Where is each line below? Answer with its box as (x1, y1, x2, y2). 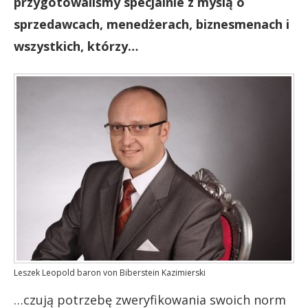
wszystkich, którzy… (14, 38, 138, 54)
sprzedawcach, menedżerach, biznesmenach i (14, 16, 289, 32)
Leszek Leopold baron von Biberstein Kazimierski (14, 266, 206, 278)
